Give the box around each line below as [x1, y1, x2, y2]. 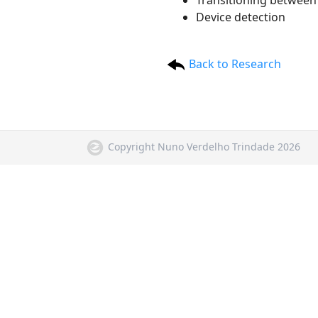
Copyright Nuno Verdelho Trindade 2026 [108, 139, 300, 153]
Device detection [196, 9, 285, 25]
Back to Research [189, 55, 281, 72]
